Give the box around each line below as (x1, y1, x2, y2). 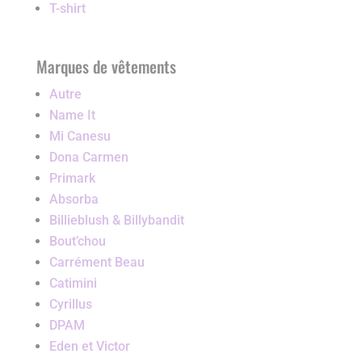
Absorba (48, 192, 99, 208)
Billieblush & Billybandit (48, 213, 184, 229)
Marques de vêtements (36, 54, 176, 79)
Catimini (48, 276, 97, 292)
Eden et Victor (48, 339, 130, 355)
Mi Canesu (48, 128, 111, 145)
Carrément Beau (48, 255, 145, 271)
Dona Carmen (48, 149, 128, 166)
